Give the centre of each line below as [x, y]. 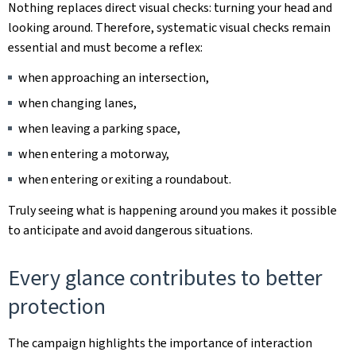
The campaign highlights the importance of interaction [160, 343]
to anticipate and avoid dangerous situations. [130, 230]
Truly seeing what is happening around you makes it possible [172, 210]
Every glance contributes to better [165, 278]
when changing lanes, [77, 103]
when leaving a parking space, [99, 128]
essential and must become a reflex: [105, 47]
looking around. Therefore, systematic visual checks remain [169, 27]
